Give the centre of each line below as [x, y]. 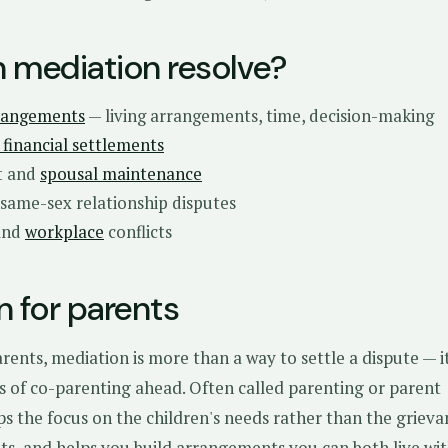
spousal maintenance [121, 174]
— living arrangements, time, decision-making [259, 116]
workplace [64, 232]
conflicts [138, 232]
